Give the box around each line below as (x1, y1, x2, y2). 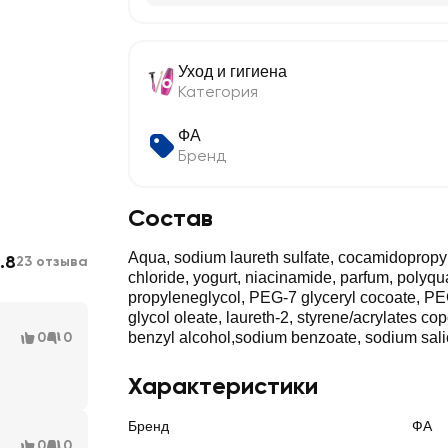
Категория (178, 82, 258, 101)
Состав (128, 203, 213, 232)
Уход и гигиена (178, 63, 287, 80)
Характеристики (128, 371, 318, 400)
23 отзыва (16, 253, 88, 270)
